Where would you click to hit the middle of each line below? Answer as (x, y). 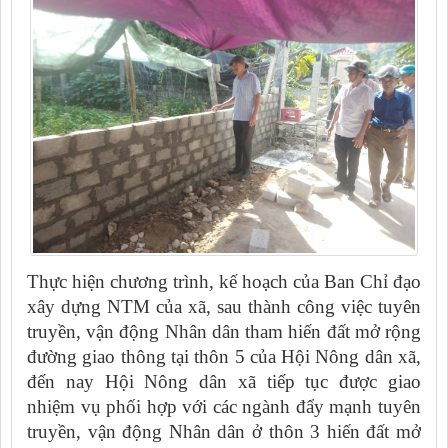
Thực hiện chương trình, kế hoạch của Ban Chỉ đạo (224, 281)
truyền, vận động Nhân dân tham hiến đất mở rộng (224, 331)
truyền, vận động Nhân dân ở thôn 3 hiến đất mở (224, 431)
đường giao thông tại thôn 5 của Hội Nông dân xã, (224, 356)
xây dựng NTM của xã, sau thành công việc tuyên (224, 306)
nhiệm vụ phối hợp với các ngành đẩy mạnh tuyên (224, 406)
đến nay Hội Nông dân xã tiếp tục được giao (224, 381)
